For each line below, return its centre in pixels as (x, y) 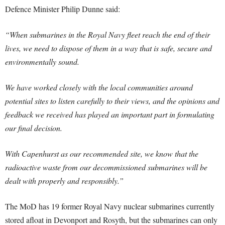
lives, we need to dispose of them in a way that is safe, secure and (108, 48)
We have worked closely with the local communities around (99, 87)
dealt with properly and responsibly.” (64, 181)
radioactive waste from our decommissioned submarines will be (106, 167)
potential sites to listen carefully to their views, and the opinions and (112, 101)
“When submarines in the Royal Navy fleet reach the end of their (107, 34)
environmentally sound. (42, 62)
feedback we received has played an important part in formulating (110, 114)
